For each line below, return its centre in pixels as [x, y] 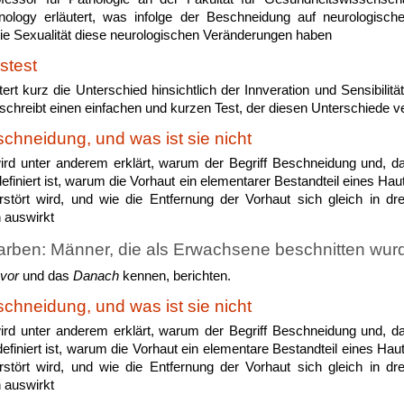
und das [46, 275]
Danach [96, 275]
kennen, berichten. [175, 275]
